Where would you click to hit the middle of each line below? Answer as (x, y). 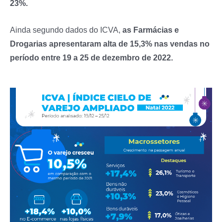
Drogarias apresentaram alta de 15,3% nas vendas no (110, 44)
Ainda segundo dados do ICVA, (66, 30)
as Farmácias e (151, 30)
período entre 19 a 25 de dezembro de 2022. (91, 58)
